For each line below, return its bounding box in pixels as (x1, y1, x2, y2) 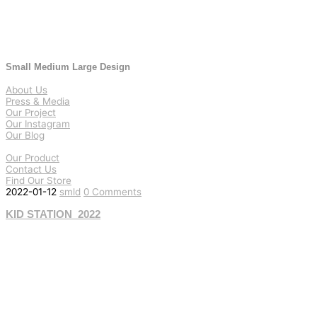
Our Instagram (6, 118, 70, 130)
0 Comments (83, 186, 142, 198)
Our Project (6, 107, 56, 119)
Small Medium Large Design (6, 62, 130, 72)
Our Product (6, 152, 59, 164)
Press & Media (6, 96, 70, 108)
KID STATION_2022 (6, 208, 100, 221)
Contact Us (6, 163, 57, 175)
